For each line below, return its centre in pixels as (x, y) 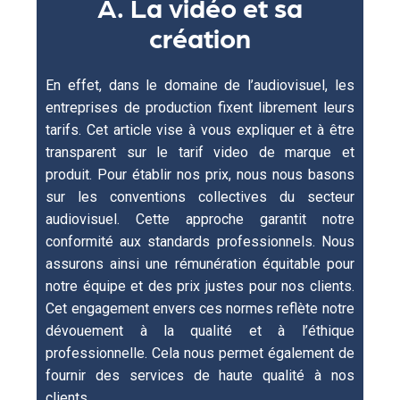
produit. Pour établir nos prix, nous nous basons (200, 175)
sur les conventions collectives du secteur (200, 197)
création (200, 37)
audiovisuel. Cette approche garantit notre (200, 220)
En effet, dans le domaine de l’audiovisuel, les (200, 86)
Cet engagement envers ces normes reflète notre (200, 309)
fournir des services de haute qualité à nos (200, 376)
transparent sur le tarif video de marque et (200, 153)
